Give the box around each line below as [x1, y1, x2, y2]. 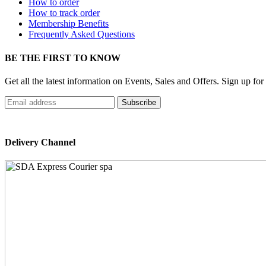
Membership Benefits [28, 18, 109, 29]
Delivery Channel [5, 137, 75, 147]
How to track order [28, 8, 100, 18]
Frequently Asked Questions [28, 29, 135, 40]
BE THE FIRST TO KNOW [5, 52, 121, 63]
